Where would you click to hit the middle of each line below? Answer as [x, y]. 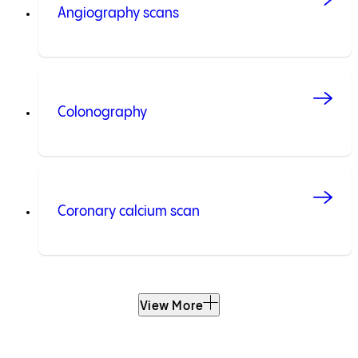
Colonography [102, 112]
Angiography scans [118, 13]
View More [171, 306]
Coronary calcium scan [129, 211]
